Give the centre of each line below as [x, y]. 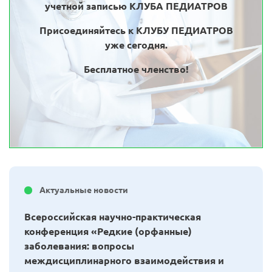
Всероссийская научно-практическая [113, 216]
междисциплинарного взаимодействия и [124, 260]
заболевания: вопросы [79, 246]
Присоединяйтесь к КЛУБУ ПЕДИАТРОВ [136, 30]
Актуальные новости [84, 190]
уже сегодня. [136, 45]
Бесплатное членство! [136, 69]
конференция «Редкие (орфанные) [108, 231]
